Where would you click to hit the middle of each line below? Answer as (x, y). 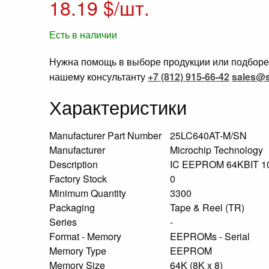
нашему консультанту (98, 77)
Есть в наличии (83, 35)
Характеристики (121, 107)
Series (64, 222)
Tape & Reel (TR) (208, 207)
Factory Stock (79, 179)
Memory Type (79, 251)
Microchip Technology (218, 150)
